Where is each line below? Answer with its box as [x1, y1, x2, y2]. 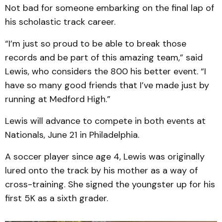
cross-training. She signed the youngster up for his [5, 178, 215, 190]
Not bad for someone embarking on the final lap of [5, 2, 214, 14]
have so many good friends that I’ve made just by [5, 79, 209, 91]
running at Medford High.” [5, 93, 111, 105]
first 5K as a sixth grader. [5, 192, 108, 204]
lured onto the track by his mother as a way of [5, 165, 198, 176]
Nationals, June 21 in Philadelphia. [5, 129, 139, 141]
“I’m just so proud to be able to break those [5, 38, 186, 50]
